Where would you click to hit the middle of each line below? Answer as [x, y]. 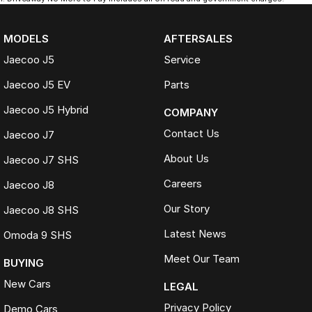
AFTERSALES [198, 39]
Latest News [195, 234]
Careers [182, 184]
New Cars [27, 284]
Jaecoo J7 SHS [41, 160]
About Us [186, 159]
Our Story [186, 209]
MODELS [26, 39]
